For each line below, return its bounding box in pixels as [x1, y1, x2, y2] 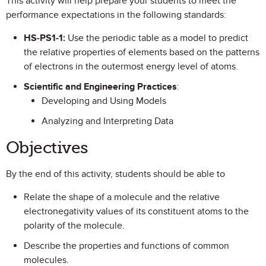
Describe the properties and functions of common [24, 240, 229, 252]
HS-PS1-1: [24, 32, 65, 44]
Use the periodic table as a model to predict [65, 32, 248, 44]
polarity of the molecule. [24, 220, 125, 232]
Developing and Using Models [42, 95, 166, 107]
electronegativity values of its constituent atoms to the [24, 205, 249, 217]
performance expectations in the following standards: [6, 9, 226, 21]
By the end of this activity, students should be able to [6, 168, 225, 180]
